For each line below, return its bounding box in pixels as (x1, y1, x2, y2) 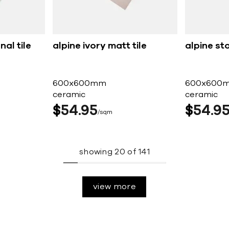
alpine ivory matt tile (53, 41, 147, 51)
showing (79, 148, 115, 156)
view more (93, 182, 136, 191)
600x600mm (53, 79, 107, 88)
